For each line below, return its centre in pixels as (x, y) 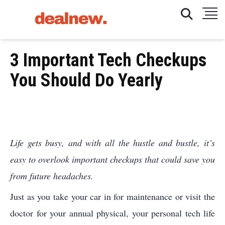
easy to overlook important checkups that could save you (113, 159)
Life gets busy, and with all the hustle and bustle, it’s (113, 143)
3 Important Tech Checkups (108, 60)
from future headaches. (52, 176)
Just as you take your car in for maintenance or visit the (113, 196)
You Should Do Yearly (86, 80)
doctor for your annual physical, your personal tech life (113, 213)
